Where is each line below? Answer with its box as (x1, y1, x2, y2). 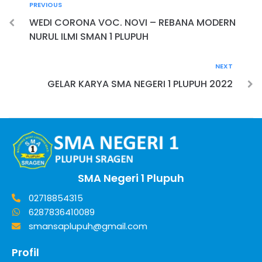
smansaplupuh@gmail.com (28, 219, 147, 232)
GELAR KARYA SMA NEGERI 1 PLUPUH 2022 (47, 77, 233, 91)
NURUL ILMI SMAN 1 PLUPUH (29, 29, 149, 43)
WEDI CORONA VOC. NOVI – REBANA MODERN (29, 15, 236, 29)
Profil (12, 244, 39, 260)
